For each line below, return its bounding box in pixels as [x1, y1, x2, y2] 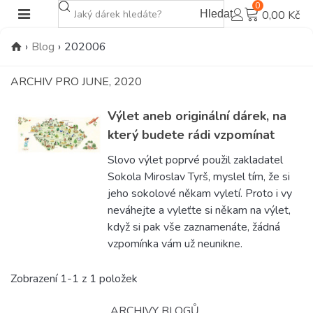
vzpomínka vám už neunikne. [108, 236, 243, 252]
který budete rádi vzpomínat [108, 126, 275, 143]
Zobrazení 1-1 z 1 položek [10, 271, 138, 286]
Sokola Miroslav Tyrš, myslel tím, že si [108, 169, 291, 184]
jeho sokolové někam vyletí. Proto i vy [108, 186, 293, 201]
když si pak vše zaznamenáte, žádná [108, 219, 281, 235]
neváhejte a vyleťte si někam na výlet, [108, 203, 291, 218]
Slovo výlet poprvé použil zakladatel [108, 152, 284, 168]
